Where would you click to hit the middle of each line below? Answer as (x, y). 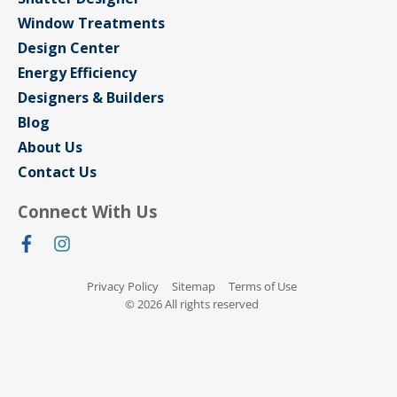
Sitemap (194, 287)
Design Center (69, 48)
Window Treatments (91, 23)
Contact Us (57, 172)
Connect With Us (88, 212)
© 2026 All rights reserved (192, 304)
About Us (50, 148)
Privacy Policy (123, 287)
